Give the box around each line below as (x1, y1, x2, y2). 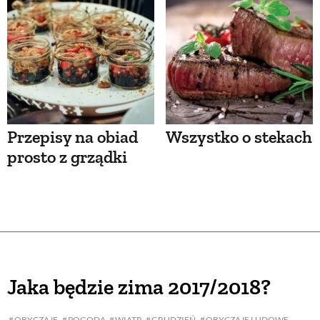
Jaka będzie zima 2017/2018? (7, 274, 271, 301)
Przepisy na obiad (7, 126, 138, 148)
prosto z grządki (7, 146, 127, 168)
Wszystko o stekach (166, 126, 312, 148)
